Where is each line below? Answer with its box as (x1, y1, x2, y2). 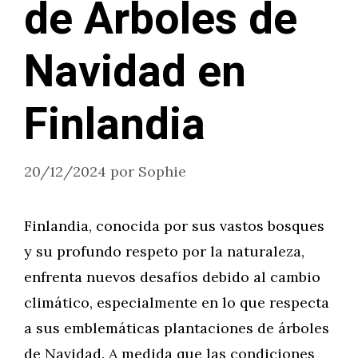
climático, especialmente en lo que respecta (24, 293, 329, 312)
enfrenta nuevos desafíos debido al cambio (24, 268, 320, 286)
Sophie (138, 162, 186, 181)
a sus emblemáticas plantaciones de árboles (24, 319, 329, 337)
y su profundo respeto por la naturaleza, (24, 242, 304, 261)
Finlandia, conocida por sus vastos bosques (24, 217, 324, 235)
